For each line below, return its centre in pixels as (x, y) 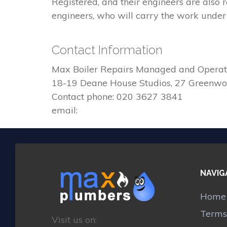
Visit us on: (74, 220)
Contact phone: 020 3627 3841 (117, 96)
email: (65, 110)
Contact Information (107, 50)
